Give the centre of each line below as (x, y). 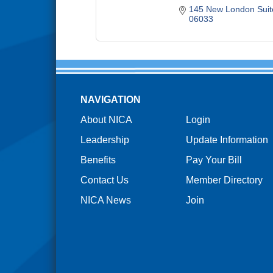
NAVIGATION (110, 100)
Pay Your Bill (214, 160)
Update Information (227, 140)
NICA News (105, 200)
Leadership (105, 140)
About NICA (106, 120)
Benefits (98, 160)
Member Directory (224, 180)
